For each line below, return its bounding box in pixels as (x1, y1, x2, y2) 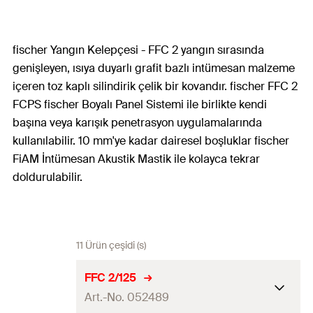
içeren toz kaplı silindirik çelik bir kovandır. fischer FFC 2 (13, 79, 298, 94)
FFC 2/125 (85, 270, 136, 285)
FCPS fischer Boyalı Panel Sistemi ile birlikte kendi (13, 97, 267, 112)
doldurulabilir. (13, 170, 82, 184)
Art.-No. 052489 (85, 289, 169, 305)
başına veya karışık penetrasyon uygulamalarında (13, 115, 262, 130)
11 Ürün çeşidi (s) (76, 239, 146, 252)
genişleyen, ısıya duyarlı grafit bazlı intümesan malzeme (13, 61, 295, 75)
